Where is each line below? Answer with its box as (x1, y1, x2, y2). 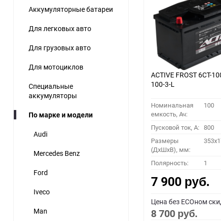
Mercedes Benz (34, 148, 80, 158)
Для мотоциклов (29, 62, 83, 72)
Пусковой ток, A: (151, 123, 199, 132)
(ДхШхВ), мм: (151, 145, 190, 154)
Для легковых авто (29, 24, 91, 34)
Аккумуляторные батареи (29, 4, 113, 14)
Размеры (151, 136, 179, 146)
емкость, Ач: (151, 110, 187, 119)
